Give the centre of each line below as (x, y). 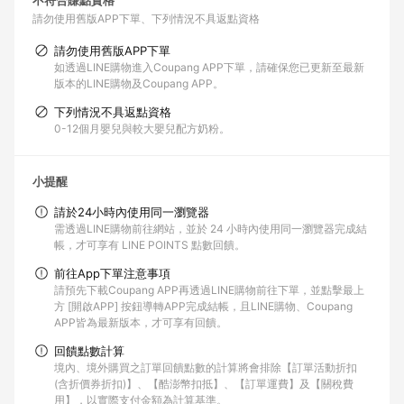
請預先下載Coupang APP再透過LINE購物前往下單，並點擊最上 (209, 290)
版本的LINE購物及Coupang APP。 (139, 83)
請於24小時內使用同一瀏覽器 (132, 212)
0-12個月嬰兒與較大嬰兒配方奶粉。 (142, 129)
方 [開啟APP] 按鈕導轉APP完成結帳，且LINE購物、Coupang (203, 306)
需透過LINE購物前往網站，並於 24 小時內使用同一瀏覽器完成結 (211, 229)
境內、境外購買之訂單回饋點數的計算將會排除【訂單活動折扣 (206, 367)
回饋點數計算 (89, 351)
